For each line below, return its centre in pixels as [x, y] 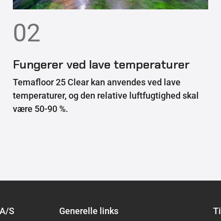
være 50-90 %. [40, 109]
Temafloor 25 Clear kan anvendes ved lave [97, 82]
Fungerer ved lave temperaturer [101, 64]
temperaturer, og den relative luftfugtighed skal [106, 95]
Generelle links [89, 211]
